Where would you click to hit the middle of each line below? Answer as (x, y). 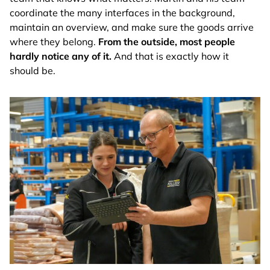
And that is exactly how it (170, 56)
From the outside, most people (167, 41)
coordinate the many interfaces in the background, (122, 12)
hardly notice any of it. (61, 56)
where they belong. (54, 41)
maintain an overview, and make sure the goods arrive (132, 27)
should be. (33, 70)
